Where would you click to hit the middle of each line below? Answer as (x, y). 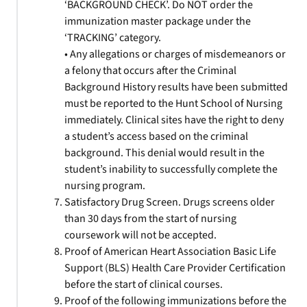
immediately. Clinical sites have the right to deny (174, 120)
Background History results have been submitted (176, 87)
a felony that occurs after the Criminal (150, 71)
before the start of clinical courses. (144, 284)
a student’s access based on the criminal (156, 136)
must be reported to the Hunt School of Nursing (173, 103)
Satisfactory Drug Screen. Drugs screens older (170, 202)
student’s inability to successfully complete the (171, 169)
